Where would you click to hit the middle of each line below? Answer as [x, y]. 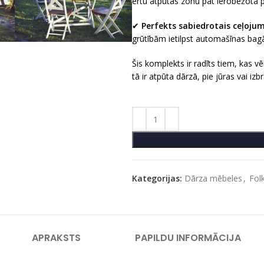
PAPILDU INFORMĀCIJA [188, 238]
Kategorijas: [157, 178]
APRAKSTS [56, 238]
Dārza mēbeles [213, 178]
